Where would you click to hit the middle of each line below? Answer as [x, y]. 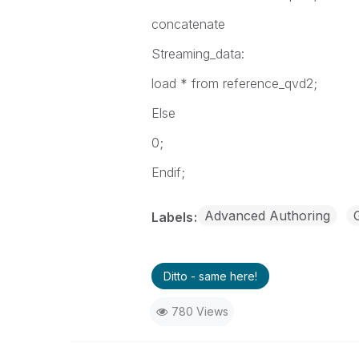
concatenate [188, 24]
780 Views [200, 311]
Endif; [168, 172]
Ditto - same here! [210, 276]
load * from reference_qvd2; [234, 83]
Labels [173, 217]
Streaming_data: [198, 54]
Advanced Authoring [267, 216]
